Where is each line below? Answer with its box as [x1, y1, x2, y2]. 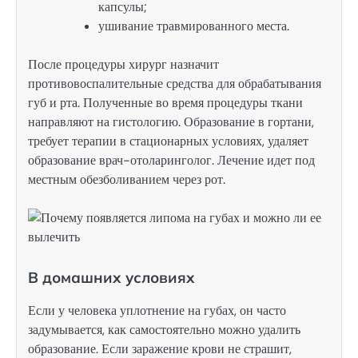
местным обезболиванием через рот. [28, 171, 225, 189]
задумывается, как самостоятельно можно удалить [28, 321, 300, 339]
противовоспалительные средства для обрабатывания [28, 75, 321, 93]
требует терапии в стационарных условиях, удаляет [28, 133, 308, 150]
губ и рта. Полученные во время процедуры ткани [28, 94, 303, 112]
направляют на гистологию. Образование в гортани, [28, 113, 314, 131]
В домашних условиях [28, 268, 195, 288]
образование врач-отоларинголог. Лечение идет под [28, 152, 315, 169]
